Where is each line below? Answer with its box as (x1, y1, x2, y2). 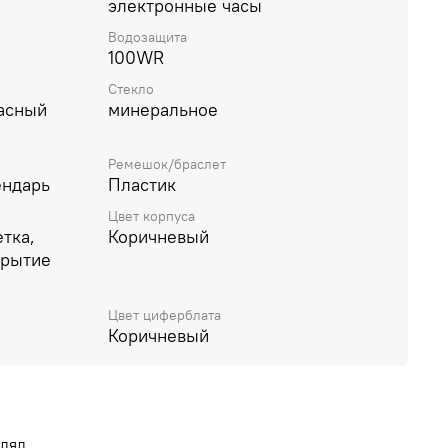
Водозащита (108, 27, 187, 46)
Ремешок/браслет (108, 155, 226, 174)
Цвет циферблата (108, 305, 221, 324)
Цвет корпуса (108, 207, 195, 226)
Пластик (108, 173, 176, 197)
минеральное (108, 98, 218, 122)
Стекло (108, 80, 154, 99)
